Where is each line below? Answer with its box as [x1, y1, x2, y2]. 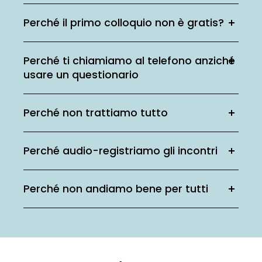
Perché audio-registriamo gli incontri [23, 144, 218, 158]
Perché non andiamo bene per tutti [23, 182, 208, 196]
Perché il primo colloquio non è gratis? [23, 16, 224, 30]
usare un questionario [23, 68, 139, 82]
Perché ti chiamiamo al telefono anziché [23, 54, 235, 68]
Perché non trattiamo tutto [23, 106, 168, 120]
